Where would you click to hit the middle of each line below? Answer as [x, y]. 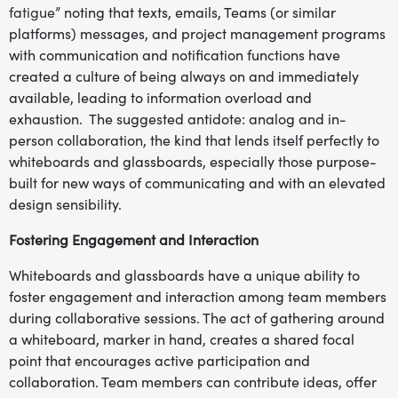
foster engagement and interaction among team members [198, 297]
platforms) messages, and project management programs [197, 34]
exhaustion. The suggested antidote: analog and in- [178, 119]
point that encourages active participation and [159, 361]
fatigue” [35, 12]
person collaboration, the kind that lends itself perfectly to [194, 140]
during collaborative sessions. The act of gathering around [197, 318]
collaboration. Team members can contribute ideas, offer [193, 382]
